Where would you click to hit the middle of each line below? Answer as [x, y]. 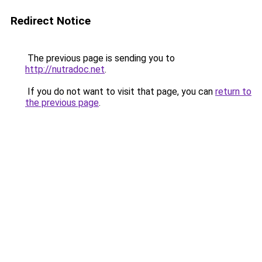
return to [233, 92]
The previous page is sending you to [100, 58]
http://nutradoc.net [65, 69]
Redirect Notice [51, 21]
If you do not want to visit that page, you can [120, 92]
